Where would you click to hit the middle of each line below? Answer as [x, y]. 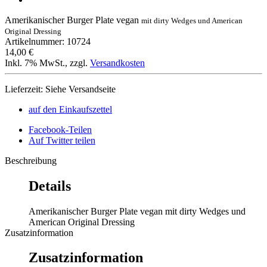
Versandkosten [117, 63]
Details [50, 186]
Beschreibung [31, 160]
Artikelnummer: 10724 [48, 41]
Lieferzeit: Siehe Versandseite [60, 89]
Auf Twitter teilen [62, 140]
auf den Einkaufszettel [70, 109]
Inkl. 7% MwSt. [35, 63]
